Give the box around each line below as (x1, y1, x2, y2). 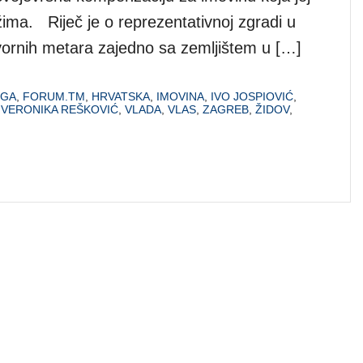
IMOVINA (156, 89, 204, 103)
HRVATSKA (92, 89, 150, 103)
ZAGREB (203, 102, 249, 116)
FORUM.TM (23, 89, 85, 103)
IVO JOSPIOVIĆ (211, 89, 293, 103)
